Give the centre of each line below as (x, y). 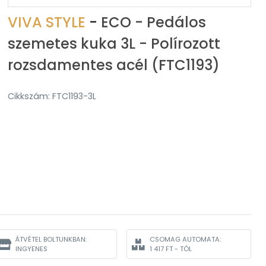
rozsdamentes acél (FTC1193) (114, 65)
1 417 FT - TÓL (171, 249)
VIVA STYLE (48, 22)
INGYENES (31, 249)
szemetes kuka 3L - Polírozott (114, 44)
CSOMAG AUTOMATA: (185, 239)
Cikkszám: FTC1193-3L (52, 96)
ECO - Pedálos (153, 22)
